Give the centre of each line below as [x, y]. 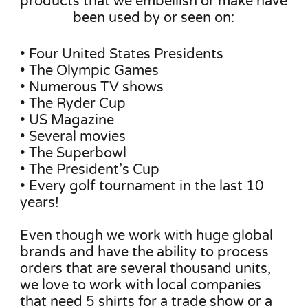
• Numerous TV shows [92, 87]
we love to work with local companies [141, 285]
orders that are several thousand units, [146, 268]
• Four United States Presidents [124, 54]
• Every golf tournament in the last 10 [142, 186]
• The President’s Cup [90, 169]
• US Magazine [67, 120]
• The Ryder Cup [73, 103]
